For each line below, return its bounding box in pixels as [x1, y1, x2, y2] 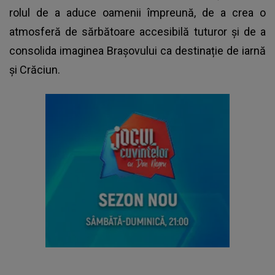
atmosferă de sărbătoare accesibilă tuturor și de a [9, 25, 266, 39]
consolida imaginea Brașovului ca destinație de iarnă [9, 44, 266, 58]
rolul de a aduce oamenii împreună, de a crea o [9, 6, 266, 20]
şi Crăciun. [9, 63, 60, 77]
